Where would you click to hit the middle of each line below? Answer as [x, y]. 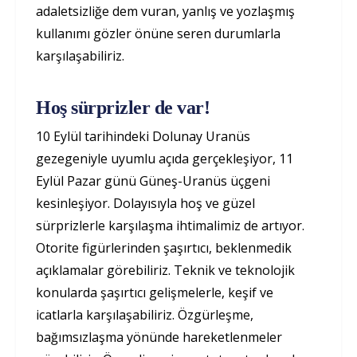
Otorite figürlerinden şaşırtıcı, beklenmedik [164, 248]
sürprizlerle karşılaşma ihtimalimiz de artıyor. [170, 226]
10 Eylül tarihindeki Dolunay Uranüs [143, 136]
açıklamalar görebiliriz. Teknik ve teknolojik [165, 270]
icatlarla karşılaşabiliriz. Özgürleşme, [145, 315]
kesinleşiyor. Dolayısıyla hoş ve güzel [145, 203]
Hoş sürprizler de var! [123, 108]
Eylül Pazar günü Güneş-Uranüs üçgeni [153, 181]
